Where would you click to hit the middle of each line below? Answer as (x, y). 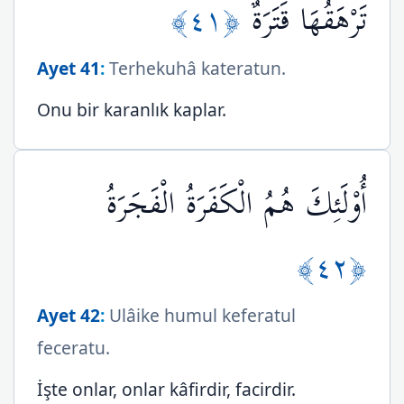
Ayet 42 (69, 315)
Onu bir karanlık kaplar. (132, 110)
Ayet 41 (69, 68)
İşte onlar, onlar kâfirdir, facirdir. (166, 389)
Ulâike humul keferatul (200, 315)
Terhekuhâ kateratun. (195, 68)
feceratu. (73, 348)
